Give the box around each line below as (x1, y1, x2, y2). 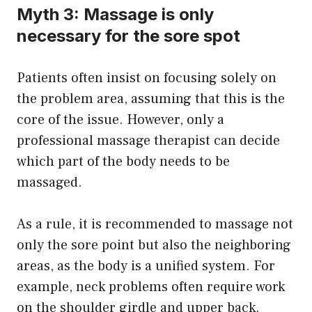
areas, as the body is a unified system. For (17, 257, 275, 276)
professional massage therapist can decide (17, 132, 280, 150)
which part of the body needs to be (17, 153, 230, 171)
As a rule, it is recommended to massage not (17, 215, 293, 234)
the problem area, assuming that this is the (17, 90, 285, 109)
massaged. (17, 173, 82, 192)
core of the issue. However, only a (17, 111, 224, 130)
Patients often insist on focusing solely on (17, 69, 276, 88)
